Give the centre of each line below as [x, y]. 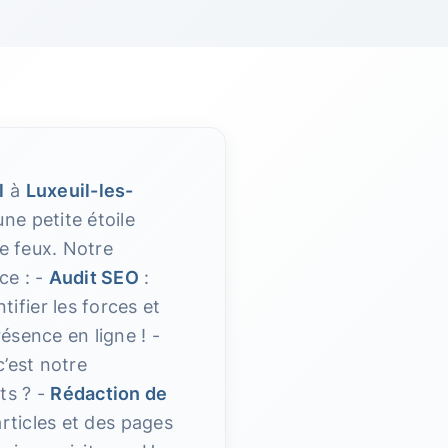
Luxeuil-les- [79, 190]
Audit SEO [93, 277]
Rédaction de [109, 393]
